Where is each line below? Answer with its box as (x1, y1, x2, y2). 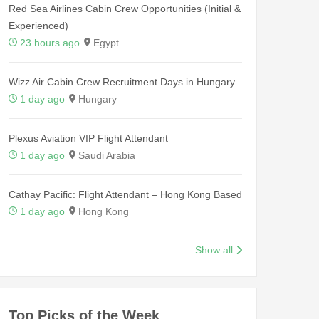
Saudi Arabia (75, 149, 135, 161)
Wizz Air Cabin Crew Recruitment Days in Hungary (9, 75, 235, 88)
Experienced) (9, 19, 68, 31)
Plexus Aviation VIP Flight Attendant (9, 132, 168, 144)
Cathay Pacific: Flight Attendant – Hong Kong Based (9, 188, 242, 200)
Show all (195, 244, 234, 256)
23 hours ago (20, 36, 80, 48)
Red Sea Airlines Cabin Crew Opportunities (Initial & (9, 2, 241, 14)
